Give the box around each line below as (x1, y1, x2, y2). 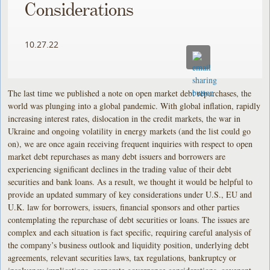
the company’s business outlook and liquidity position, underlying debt (8, 239, 250, 251)
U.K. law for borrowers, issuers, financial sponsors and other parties (8, 201, 240, 213)
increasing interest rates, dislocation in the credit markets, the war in (8, 112, 241, 124)
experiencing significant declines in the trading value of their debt (8, 163, 232, 175)
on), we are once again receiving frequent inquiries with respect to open (8, 137, 253, 149)
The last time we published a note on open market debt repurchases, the (8, 87, 252, 99)
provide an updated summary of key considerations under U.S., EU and (8, 188, 253, 200)
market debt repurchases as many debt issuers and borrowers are (8, 150, 226, 162)
